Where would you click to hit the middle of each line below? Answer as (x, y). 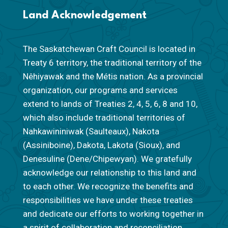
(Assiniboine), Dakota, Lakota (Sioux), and (101, 145)
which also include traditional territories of (104, 118)
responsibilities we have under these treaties (108, 200)
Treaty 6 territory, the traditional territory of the (112, 63)
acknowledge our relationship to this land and (109, 173)
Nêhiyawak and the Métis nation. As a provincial (113, 77)
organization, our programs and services (100, 90)
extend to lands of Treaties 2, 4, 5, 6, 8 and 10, (110, 104)
